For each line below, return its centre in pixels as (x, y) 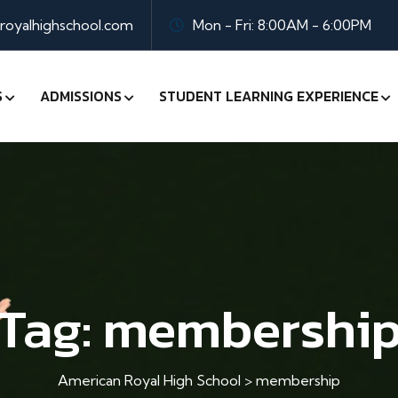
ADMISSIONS (80, 96)
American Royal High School (149, 380)
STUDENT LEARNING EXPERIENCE (268, 96)
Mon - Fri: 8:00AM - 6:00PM (282, 25)
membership (298, 380)
